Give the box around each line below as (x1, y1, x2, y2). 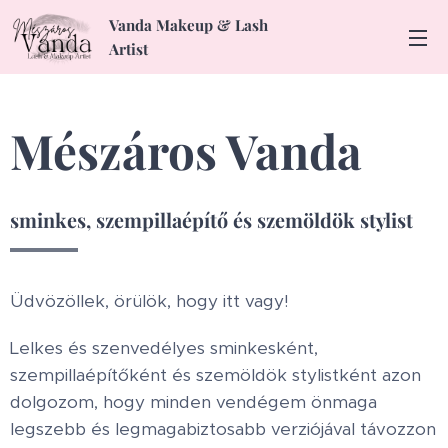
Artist (109, 38, 148, 59)
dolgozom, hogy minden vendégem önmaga (10, 391, 377, 413)
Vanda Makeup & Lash (109, 14, 268, 35)
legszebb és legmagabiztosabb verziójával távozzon (10, 418, 436, 440)
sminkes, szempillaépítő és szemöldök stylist (10, 207, 413, 233)
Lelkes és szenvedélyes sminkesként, (10, 337, 318, 359)
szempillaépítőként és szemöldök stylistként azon (10, 364, 421, 386)
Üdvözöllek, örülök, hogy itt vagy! (10, 290, 289, 312)
